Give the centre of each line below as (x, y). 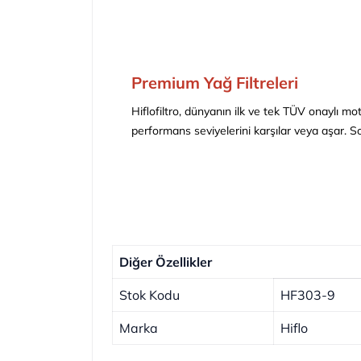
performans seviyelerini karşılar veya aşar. (241, 131)
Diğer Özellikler (166, 262)
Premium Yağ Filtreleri (215, 83)
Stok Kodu (149, 295)
